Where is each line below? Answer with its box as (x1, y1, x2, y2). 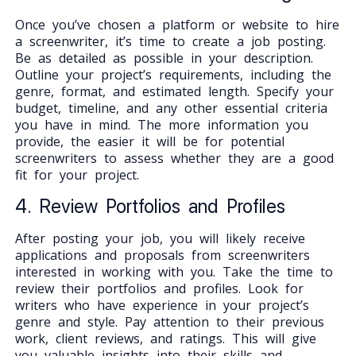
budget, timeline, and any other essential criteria (14, 99, 327, 118)
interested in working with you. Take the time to (14, 262, 333, 281)
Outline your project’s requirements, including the (14, 66, 331, 84)
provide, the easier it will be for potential (14, 133, 284, 151)
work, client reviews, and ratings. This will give (14, 329, 316, 347)
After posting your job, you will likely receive (14, 229, 305, 247)
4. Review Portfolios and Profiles (14, 194, 285, 218)
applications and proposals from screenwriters (14, 246, 310, 264)
